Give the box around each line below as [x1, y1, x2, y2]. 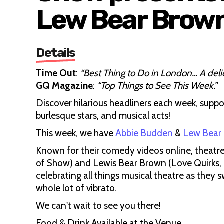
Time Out [36, 67, 76, 79]
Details [36, 45, 75, 60]
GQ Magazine [36, 80, 93, 91]
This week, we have [36, 127, 113, 139]
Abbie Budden [115, 127, 173, 139]
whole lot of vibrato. [36, 182, 117, 194]
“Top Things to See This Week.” [97, 80, 217, 91]
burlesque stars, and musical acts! [36, 110, 170, 121]
